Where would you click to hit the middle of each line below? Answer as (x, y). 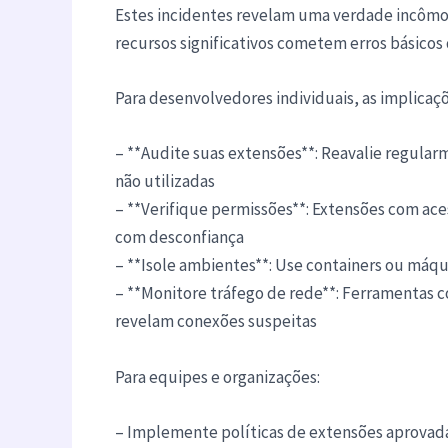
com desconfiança (179, 237)
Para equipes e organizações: (217, 376)
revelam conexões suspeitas (215, 321)
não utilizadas (164, 181)
